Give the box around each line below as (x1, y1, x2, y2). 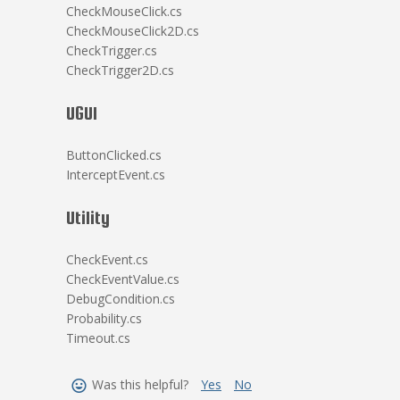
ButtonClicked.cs (66, 146, 162, 163)
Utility (66, 207, 110, 228)
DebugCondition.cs (66, 290, 175, 307)
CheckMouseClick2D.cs (66, 22, 199, 39)
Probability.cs (66, 310, 142, 327)
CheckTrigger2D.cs (66, 62, 174, 79)
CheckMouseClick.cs (66, 3, 182, 20)
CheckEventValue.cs (66, 271, 179, 287)
